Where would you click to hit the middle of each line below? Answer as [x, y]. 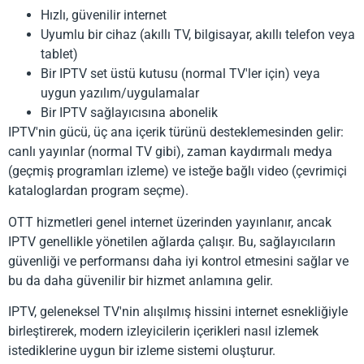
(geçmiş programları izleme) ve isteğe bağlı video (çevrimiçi [178, 171]
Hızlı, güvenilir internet [104, 15]
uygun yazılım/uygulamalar [120, 93]
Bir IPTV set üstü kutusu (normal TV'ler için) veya [180, 74]
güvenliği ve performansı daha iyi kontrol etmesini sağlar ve [178, 261]
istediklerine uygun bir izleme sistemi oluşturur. [142, 351]
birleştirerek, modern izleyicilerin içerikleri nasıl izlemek [163, 331]
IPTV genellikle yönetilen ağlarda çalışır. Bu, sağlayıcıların [172, 241]
